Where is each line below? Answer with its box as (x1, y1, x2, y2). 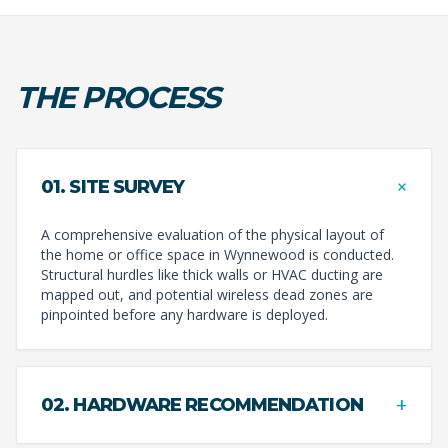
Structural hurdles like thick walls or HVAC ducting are (41, 264, 383, 284)
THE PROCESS (16, 78, 220, 116)
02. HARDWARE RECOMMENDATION (41, 393, 363, 416)
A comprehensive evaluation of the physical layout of (41, 224, 384, 244)
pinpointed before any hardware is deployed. (41, 304, 328, 324)
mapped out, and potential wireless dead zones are (41, 284, 373, 304)
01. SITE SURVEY (41, 175, 185, 198)
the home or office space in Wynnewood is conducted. (41, 244, 394, 264)
